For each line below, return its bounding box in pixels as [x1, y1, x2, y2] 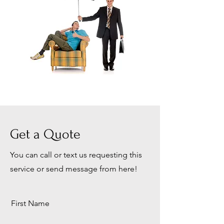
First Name [11, 198, 49, 208]
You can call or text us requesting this [10, 149, 142, 159]
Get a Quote [10, 126, 80, 142]
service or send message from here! [10, 163, 137, 173]
